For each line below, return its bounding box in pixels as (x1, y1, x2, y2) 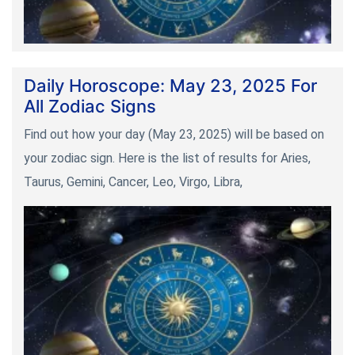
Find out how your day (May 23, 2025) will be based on (24, 126, 324, 142)
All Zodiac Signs (24, 95, 156, 116)
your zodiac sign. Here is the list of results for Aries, (24, 150, 311, 166)
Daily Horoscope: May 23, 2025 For (24, 74, 317, 96)
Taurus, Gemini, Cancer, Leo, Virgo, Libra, (24, 174, 242, 189)
